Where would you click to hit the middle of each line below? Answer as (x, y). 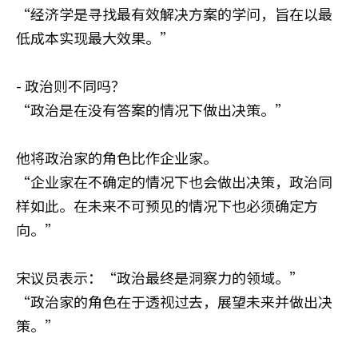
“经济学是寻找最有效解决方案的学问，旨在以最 (174, 14)
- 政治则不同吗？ (71, 86)
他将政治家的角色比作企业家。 (117, 157)
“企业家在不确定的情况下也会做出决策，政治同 (174, 181)
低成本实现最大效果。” (95, 38)
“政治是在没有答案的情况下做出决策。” (153, 109)
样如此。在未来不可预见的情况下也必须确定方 (167, 205)
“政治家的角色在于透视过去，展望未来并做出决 (174, 301)
